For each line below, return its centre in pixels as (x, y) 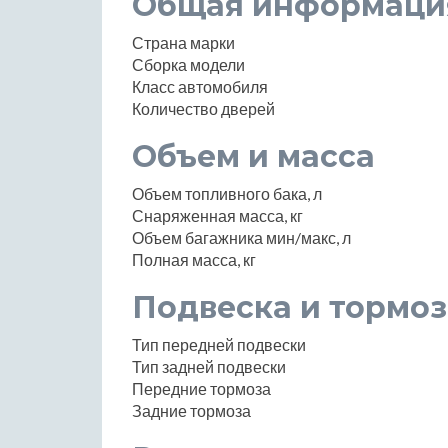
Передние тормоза (201, 388)
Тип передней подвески (219, 344)
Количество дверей (203, 108)
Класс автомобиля (200, 86)
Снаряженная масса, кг (217, 215)
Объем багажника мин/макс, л (241, 237)
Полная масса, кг (194, 259)
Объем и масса (253, 156)
